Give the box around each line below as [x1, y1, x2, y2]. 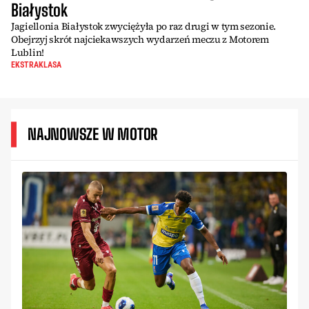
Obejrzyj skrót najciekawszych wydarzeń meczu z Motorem [11, 32, 269, 46]
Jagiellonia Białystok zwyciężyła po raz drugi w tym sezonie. [11, 19, 277, 33]
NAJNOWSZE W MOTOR [28, 125, 159, 143]
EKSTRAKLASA [11, 60, 61, 70]
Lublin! [11, 46, 45, 59]
